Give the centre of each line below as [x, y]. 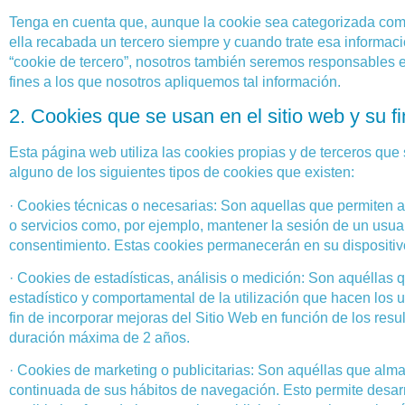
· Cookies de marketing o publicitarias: [132, 371]
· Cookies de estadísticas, [91, 278]
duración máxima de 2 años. [99, 337]
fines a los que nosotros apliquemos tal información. [175, 81]
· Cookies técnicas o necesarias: [113, 205]
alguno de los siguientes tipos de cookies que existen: [182, 173]
